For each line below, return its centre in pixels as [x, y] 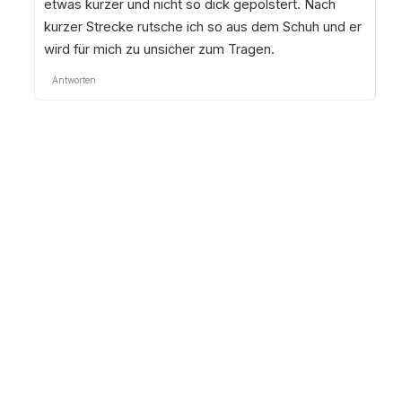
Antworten [74, 79]
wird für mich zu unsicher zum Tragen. [159, 49]
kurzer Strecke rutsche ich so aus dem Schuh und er [202, 26]
